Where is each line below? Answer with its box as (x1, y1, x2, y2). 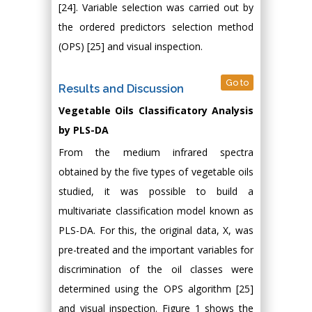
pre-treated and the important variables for (58, 243, 253, 256)
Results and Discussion (58, 82, 184, 95)
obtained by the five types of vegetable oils (58, 165, 253, 178)
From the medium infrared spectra (58, 146, 253, 159)
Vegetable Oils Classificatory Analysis (58, 104, 253, 117)
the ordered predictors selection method (58, 20, 253, 33)
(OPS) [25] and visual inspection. (58, 40, 203, 53)
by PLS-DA (58, 123, 109, 136)
